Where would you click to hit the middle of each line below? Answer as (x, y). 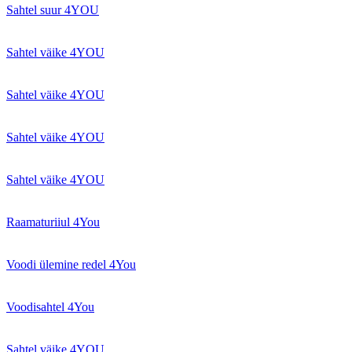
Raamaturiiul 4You (53, 222)
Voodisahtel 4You (50, 306)
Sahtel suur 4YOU (53, 9)
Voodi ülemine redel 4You (71, 264)
